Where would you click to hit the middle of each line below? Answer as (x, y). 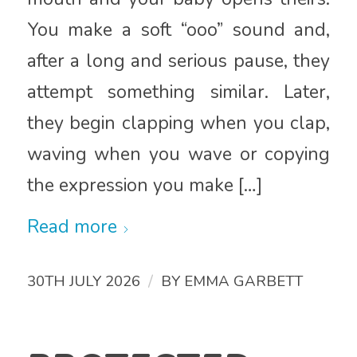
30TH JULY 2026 (83, 281)
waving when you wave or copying (178, 155)
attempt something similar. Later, (178, 92)
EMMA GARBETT (243, 281)
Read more (72, 226)
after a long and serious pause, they (178, 61)
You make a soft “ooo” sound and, (178, 30)
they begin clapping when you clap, (178, 124)
